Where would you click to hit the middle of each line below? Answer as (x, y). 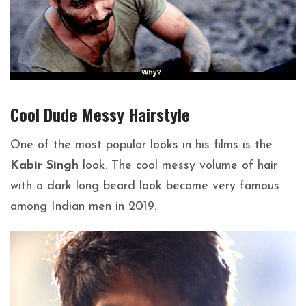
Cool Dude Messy (69, 114)
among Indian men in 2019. (83, 207)
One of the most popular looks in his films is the (141, 145)
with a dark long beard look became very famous (145, 186)
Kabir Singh (44, 166)
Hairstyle (159, 114)
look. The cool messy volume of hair (178, 166)
